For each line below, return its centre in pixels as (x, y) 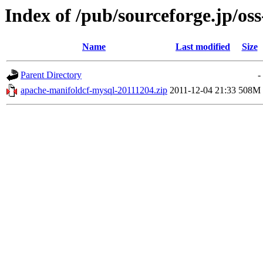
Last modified (203, 47)
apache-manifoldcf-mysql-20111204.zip (94, 90)
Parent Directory (51, 75)
